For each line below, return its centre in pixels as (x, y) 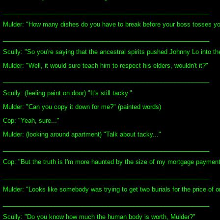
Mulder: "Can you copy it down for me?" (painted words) (82, 107)
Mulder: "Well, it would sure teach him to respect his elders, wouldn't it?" (106, 66)
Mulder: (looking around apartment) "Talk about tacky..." (82, 134)
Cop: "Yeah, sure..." (31, 121)
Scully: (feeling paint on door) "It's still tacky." (68, 93)
